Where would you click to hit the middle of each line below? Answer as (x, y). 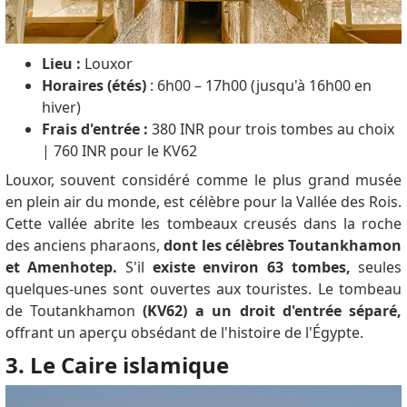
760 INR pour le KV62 (125, 150)
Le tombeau (360, 288)
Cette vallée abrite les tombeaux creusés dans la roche (203, 223)
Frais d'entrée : (94, 129)
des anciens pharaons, (84, 245)
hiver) (61, 107)
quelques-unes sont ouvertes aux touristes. (161, 288)
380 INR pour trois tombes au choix (271, 129)
